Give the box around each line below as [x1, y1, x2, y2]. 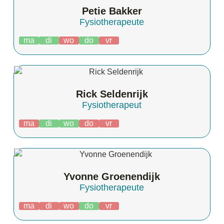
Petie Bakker [81, 5, 142, 16]
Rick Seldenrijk [75, 88, 148, 99]
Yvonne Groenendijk [63, 171, 160, 182]
